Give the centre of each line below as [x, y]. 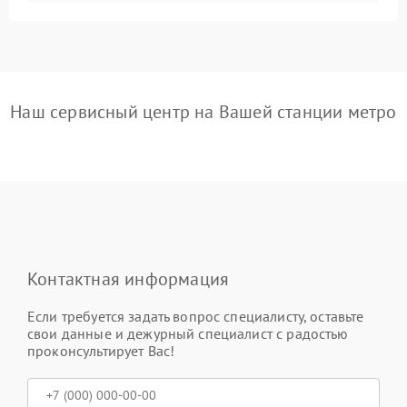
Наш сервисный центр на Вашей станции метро [203, 112]
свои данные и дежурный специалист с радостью [188, 333]
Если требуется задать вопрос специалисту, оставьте [196, 316]
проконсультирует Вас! [101, 351]
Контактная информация [129, 279]
